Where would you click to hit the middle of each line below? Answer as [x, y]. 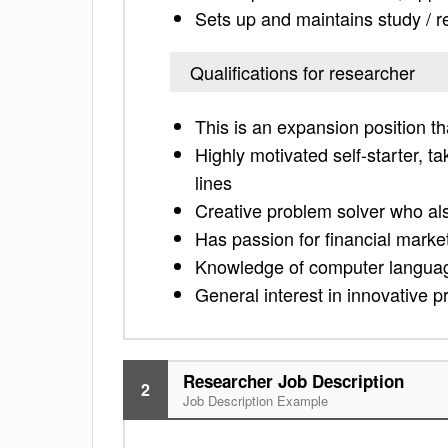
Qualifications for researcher [302, 72]
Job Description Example [255, 400]
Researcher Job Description [293, 381]
